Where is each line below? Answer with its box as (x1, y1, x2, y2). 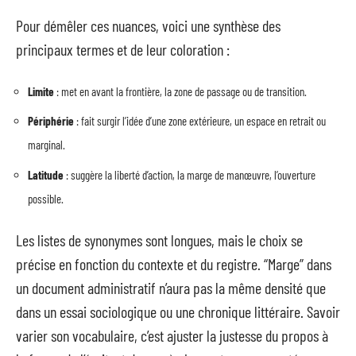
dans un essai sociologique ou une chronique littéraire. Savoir (16, 302, 340, 321)
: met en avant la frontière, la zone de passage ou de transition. (54, 83, 307, 99)
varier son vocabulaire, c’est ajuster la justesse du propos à (16, 326, 328, 345)
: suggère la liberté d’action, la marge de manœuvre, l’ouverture (64, 167, 315, 182)
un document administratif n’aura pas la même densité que (16, 278, 326, 297)
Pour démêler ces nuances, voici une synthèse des (16, 16, 281, 35)
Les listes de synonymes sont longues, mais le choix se (16, 230, 303, 250)
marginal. (28, 137, 65, 152)
